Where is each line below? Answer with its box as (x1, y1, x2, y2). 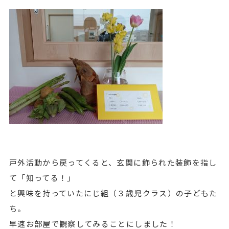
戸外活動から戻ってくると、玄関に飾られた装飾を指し (9, 157, 217, 168)
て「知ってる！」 (9, 172, 76, 183)
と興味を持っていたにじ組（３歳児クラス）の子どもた (9, 188, 218, 198)
